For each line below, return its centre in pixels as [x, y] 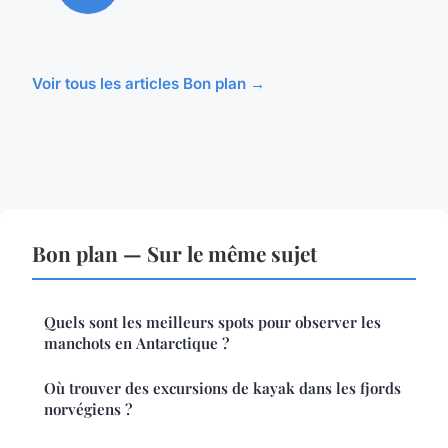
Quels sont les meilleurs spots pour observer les [212, 321]
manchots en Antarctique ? [136, 342]
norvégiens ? [88, 408]
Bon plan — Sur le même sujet [174, 252]
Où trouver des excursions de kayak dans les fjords [222, 387]
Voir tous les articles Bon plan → [148, 83]
